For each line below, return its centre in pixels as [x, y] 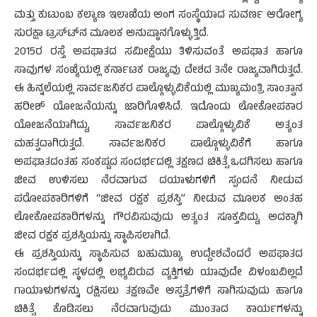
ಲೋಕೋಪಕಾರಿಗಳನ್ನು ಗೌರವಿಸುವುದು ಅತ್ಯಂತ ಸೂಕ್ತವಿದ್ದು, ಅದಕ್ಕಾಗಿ [158, 218]
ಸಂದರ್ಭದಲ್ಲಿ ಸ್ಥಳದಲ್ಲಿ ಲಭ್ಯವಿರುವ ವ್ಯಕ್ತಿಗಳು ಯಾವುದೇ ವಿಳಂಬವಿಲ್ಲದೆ [158, 273]
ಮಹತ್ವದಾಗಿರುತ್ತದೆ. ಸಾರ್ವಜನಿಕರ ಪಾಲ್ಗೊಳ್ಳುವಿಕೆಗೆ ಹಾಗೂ [158, 145]
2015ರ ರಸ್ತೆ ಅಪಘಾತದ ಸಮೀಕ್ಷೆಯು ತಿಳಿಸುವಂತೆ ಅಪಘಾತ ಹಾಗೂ [158, 53]
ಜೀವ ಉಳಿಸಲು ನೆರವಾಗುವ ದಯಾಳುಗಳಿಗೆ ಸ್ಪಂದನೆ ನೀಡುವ [158, 181]
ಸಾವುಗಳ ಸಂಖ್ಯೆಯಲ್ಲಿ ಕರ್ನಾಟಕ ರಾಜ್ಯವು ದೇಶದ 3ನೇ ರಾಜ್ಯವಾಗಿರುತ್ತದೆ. [158, 71]
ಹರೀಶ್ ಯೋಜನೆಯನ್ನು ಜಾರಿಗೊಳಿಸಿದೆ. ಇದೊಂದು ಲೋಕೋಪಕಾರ [158, 108]
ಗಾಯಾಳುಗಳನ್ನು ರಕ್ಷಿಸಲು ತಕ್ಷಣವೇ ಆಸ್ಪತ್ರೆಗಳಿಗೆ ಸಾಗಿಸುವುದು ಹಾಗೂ [158, 292]
